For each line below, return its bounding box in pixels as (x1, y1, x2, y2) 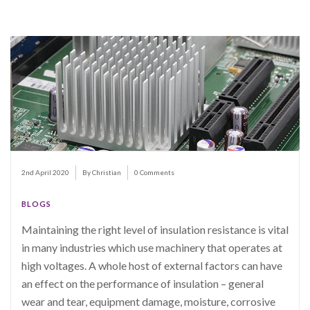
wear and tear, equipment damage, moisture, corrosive (21, 295, 275, 309)
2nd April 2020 (21, 168, 69, 177)
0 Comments (134, 168, 174, 177)
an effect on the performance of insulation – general (21, 277, 264, 291)
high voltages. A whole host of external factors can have (21, 259, 282, 273)
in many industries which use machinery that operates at (21, 241, 282, 255)
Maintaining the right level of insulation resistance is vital (21, 223, 289, 237)
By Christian (82, 168, 121, 177)
